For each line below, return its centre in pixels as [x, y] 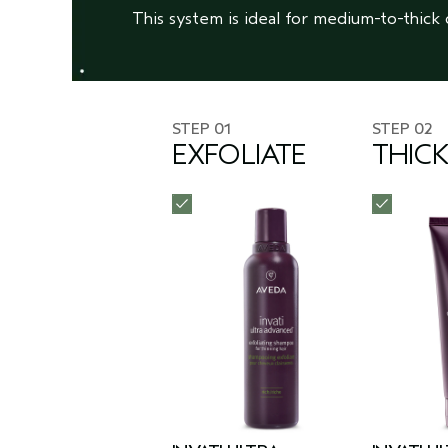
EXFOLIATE [239, 155]
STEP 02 [402, 129]
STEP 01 [201, 129]
